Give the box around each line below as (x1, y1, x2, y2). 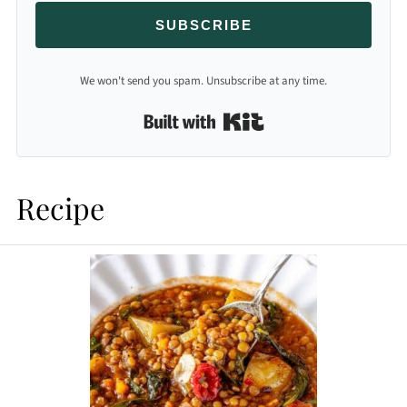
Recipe (15, 187, 104, 227)
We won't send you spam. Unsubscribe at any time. (80, 72, 327, 89)
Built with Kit (263, 107, 342, 128)
